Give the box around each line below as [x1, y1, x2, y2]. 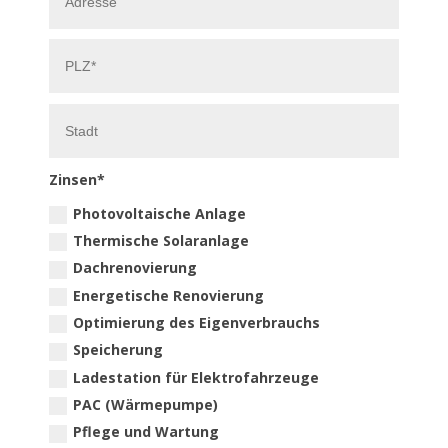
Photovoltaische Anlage [73, 203, 247, 223]
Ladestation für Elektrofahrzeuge [73, 367, 320, 387]
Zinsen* [49, 170, 106, 190]
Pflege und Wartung [73, 422, 220, 442]
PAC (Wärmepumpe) [73, 395, 219, 415]
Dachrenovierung [73, 258, 198, 278]
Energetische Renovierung [73, 285, 265, 305]
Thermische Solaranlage [73, 230, 250, 250]
